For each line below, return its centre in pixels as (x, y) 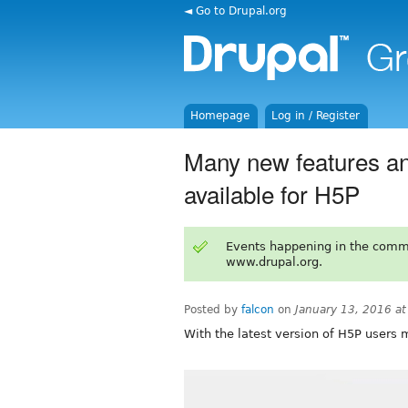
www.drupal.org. (274, 261)
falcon (258, 309)
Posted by (213, 309)
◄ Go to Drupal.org (235, 10)
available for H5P (272, 193)
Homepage (220, 116)
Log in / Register (316, 116)
